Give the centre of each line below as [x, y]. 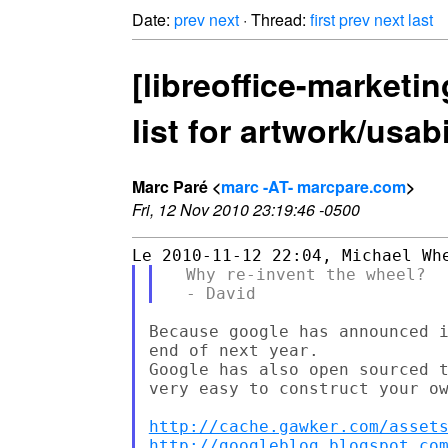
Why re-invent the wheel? [295, 274]
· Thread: [274, 19]
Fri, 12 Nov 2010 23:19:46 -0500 [246, 209]
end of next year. [233, 350]
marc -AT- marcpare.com [313, 186]
